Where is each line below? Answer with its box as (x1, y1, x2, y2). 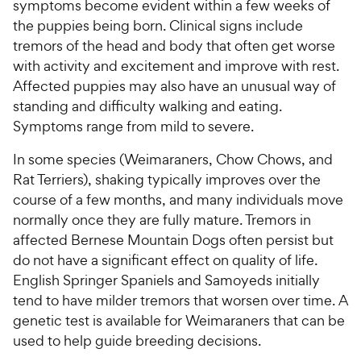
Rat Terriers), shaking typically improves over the (13, 170, 321, 189)
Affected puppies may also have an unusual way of (13, 77, 336, 96)
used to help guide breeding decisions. (13, 331, 261, 351)
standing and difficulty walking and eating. (13, 97, 282, 116)
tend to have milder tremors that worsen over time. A (13, 291, 348, 310)
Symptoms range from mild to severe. (13, 117, 254, 136)
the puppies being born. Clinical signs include (13, 16, 303, 35)
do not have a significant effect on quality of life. (13, 251, 317, 270)
